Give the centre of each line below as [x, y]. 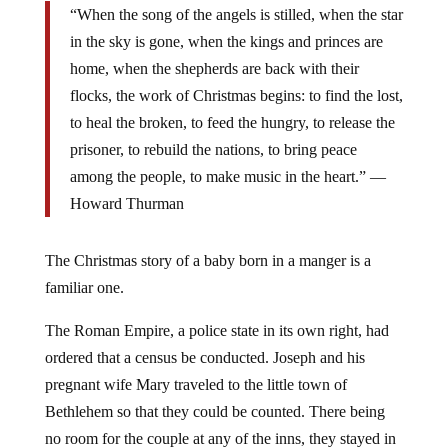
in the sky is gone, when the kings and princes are [226, 41]
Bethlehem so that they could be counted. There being [214, 411]
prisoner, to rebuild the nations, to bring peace [213, 149]
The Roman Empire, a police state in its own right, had [216, 330]
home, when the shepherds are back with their [214, 68]
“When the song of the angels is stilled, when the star [236, 14]
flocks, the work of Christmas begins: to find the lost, [236, 95]
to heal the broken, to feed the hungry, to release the [232, 122]
